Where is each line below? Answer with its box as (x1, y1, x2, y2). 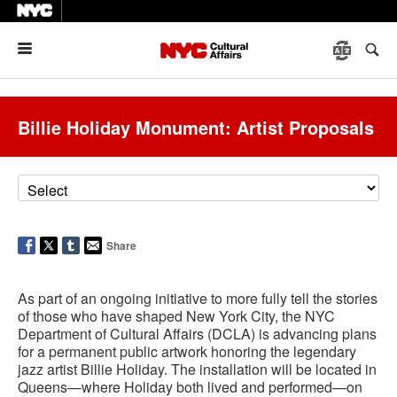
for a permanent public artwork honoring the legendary (18, 341, 356, 362)
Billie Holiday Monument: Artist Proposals (18, 114, 374, 140)
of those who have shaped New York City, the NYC (18, 306, 335, 326)
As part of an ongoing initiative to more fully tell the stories (18, 288, 378, 308)
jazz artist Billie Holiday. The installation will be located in (18, 359, 377, 379)
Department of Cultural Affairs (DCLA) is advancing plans (18, 323, 377, 344)
